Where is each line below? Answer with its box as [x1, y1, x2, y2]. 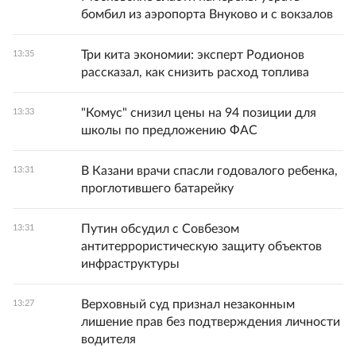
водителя [81, 333, 136, 346]
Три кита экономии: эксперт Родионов [81, 48, 304, 62]
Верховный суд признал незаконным [81, 298, 295, 311]
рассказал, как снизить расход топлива [81, 66, 309, 79]
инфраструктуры [81, 257, 180, 271]
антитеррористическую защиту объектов [81, 240, 322, 253]
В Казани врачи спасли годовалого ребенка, [81, 164, 338, 178]
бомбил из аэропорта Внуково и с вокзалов [81, 8, 333, 21]
